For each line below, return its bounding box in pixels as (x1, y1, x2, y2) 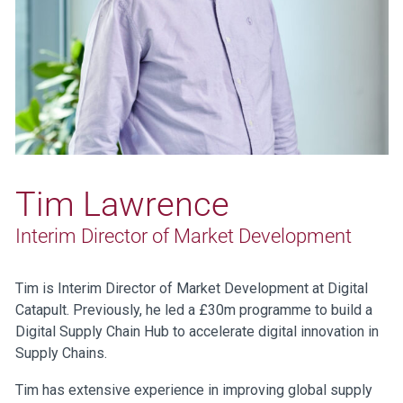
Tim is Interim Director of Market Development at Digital (14, 280, 368, 297)
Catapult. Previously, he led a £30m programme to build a (14, 301, 372, 318)
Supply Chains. (14, 345, 107, 362)
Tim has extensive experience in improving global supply (14, 381, 372, 399)
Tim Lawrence (14, 184, 229, 224)
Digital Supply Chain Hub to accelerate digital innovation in (14, 323, 379, 340)
